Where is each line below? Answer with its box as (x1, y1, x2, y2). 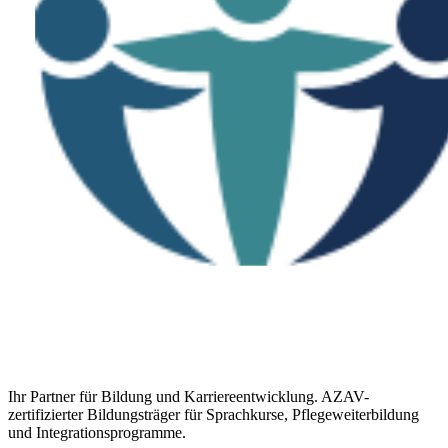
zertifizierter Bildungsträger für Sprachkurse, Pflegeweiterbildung (8, 405, 419, 423)
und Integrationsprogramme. (8, 423, 186, 441)
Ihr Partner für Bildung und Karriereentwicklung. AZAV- (8, 387, 369, 405)
